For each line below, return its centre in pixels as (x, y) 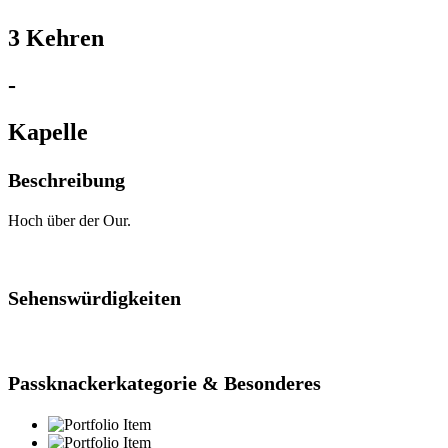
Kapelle (48, 131)
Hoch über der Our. (69, 221)
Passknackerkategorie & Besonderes (164, 383)
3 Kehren (56, 37)
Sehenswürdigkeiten (94, 298)
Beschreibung (66, 179)
